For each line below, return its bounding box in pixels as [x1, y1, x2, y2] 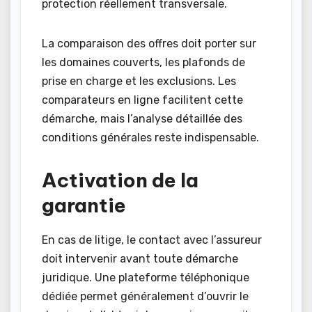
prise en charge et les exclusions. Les [42, 75, 236, 88]
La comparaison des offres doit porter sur [42, 37, 256, 51]
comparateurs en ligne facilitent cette [42, 93, 243, 107]
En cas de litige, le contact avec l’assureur [42, 233, 262, 247]
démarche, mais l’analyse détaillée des [42, 112, 242, 126]
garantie [42, 193, 126, 218]
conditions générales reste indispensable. [42, 131, 259, 145]
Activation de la [42, 168, 198, 193]
